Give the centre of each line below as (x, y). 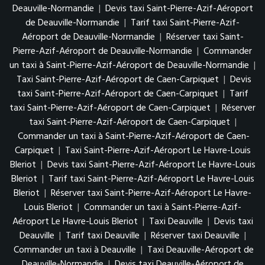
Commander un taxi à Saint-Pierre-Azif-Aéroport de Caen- (134, 136)
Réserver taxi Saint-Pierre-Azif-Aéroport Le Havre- (151, 193)
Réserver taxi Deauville (195, 236)
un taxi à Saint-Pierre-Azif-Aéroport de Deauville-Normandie (129, 65)
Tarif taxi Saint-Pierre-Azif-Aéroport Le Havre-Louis (151, 179)
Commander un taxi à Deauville (75, 250)
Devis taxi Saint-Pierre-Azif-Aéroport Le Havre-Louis (151, 165)
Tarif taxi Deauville (102, 236)
